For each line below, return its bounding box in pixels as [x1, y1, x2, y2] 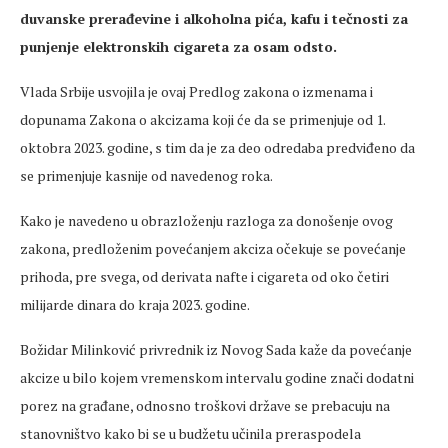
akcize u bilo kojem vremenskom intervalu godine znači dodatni [20, 368, 414, 388]
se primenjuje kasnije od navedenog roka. [20, 166, 273, 186]
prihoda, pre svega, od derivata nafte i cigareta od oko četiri [20, 267, 389, 287]
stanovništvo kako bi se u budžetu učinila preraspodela [20, 424, 361, 444]
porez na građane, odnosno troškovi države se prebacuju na [20, 396, 390, 416]
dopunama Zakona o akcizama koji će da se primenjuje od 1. [20, 110, 385, 130]
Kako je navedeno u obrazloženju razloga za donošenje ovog [20, 211, 393, 231]
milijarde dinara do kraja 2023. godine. [20, 295, 250, 315]
